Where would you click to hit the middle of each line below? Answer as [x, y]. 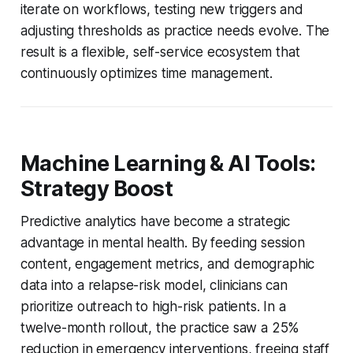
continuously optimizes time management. [147, 73]
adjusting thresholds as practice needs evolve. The [175, 30]
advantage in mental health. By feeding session [162, 242]
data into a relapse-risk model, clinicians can [154, 285]
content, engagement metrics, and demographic [167, 264]
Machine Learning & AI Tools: [168, 163]
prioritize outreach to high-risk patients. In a [153, 306]
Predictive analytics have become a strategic [155, 221]
